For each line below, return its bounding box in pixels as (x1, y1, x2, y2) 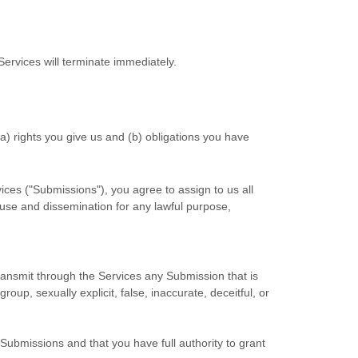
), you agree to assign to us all (101, 183, 253, 196)
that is (225, 269, 258, 282)
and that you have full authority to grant (64, 336, 265, 349)
